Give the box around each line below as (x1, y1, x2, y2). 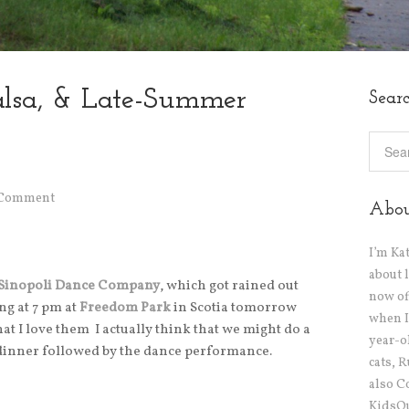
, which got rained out (160, 277, 299, 297)
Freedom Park (79, 299, 171, 319)
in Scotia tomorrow (173, 299, 297, 319)
